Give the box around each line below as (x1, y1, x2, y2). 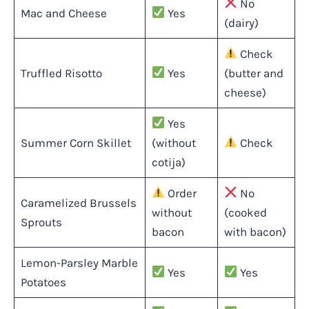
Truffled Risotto (20, 66, 102, 80)
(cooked (223, 205, 267, 219)
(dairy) (223, 15, 259, 30)
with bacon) (223, 224, 286, 239)
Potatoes (20, 275, 66, 289)
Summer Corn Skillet (20, 135, 131, 150)
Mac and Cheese (20, 6, 107, 20)
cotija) (151, 154, 186, 169)
